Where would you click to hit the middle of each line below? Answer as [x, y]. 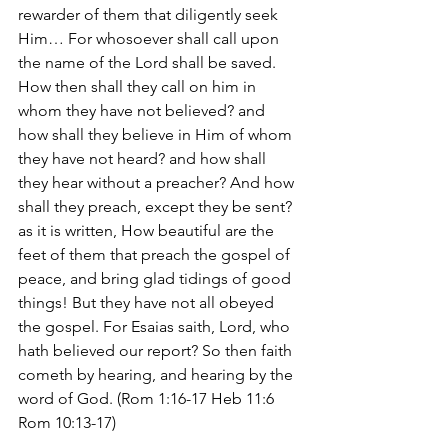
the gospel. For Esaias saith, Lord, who [156, 326]
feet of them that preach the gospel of [156, 254]
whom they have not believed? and [143, 110]
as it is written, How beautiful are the [148, 230]
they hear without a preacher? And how [158, 182]
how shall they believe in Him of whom [157, 134]
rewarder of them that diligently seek [150, 14]
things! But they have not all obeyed [148, 302]
